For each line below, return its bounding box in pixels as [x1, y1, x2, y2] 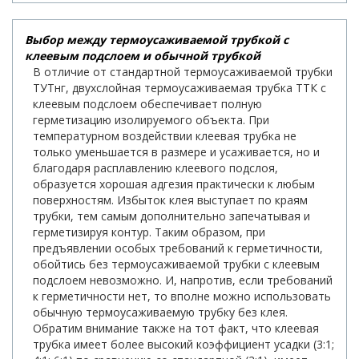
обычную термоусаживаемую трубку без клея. [33, 305, 288, 321]
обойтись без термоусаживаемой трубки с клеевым [33, 256, 320, 272]
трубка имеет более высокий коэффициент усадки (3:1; [33, 337, 334, 353]
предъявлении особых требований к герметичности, [33, 240, 323, 256]
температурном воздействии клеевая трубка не [33, 128, 296, 144]
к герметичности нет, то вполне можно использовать [33, 288, 331, 305]
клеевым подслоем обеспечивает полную [33, 96, 262, 112]
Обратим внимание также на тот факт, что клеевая [33, 321, 319, 337]
